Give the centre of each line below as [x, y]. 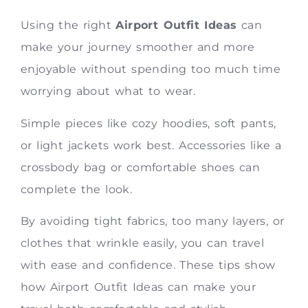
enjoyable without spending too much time [151, 69]
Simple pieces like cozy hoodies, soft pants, [148, 123]
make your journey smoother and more [137, 47]
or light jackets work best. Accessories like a [151, 145]
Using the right [68, 25]
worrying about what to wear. [108, 91]
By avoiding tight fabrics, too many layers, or [153, 221]
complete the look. [77, 189]
